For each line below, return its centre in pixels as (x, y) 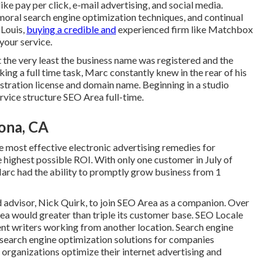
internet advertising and (172, 251)
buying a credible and (71, 29)
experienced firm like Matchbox (184, 29)
